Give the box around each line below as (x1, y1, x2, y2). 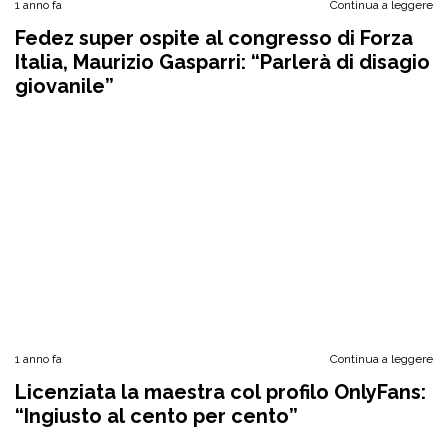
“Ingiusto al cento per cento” (15, 404, 298, 428)
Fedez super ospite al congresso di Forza (15, 26, 413, 50)
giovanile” (15, 74, 114, 98)
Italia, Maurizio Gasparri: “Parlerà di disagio (15, 50, 430, 74)
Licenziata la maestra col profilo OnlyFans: (15, 380, 426, 404)
